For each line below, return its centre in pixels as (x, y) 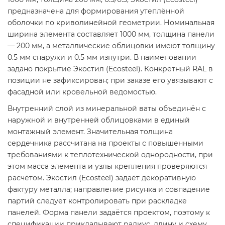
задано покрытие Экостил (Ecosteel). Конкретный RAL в (110, 69)
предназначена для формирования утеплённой (96, 11)
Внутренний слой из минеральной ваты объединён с (107, 109)
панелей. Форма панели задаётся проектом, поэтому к (109, 213)
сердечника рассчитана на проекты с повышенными (105, 143)
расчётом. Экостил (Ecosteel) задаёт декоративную (102, 178)
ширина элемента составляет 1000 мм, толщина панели (111, 34)
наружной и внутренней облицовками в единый (99, 120)
